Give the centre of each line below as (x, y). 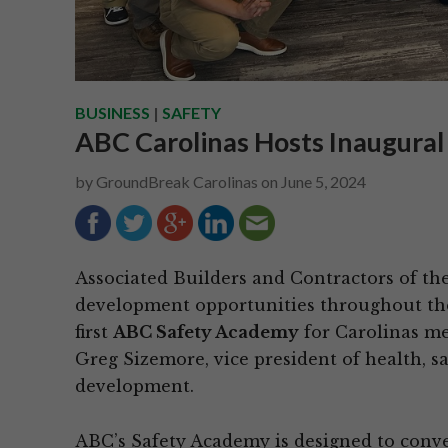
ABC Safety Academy (205, 331)
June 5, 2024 (323, 181)
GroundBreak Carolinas (178, 181)
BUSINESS (112, 112)
